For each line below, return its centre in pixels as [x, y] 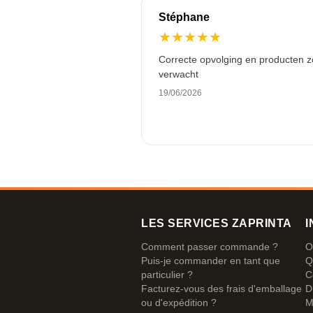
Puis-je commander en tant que [211, 261]
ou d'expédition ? [179, 303]
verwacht [179, 74]
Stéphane [184, 17]
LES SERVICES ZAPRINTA [217, 223]
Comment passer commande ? [210, 247]
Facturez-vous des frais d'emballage [221, 289]
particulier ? [167, 275]
